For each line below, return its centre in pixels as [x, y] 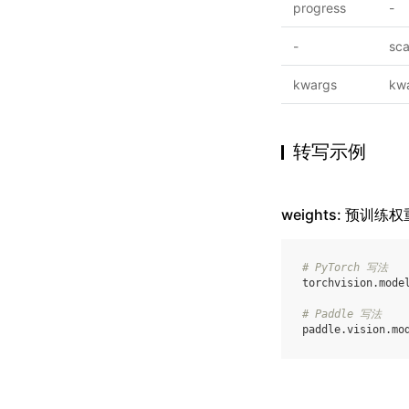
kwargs [315, 84]
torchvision [337, 283]
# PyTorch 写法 [345, 268]
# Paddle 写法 [342, 315]
